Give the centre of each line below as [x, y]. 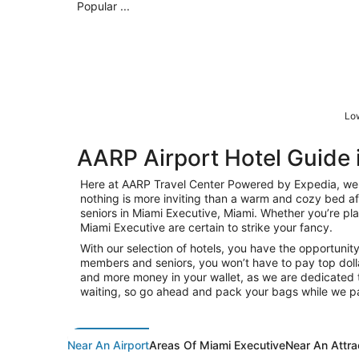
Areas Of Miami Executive [217, 345]
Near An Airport [108, 345]
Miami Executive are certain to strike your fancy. [206, 227]
